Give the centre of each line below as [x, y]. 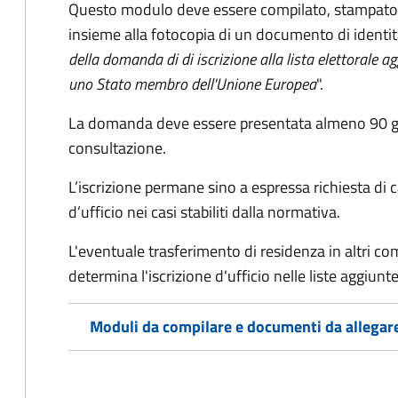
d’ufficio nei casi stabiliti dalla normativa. [204, 212]
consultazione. [117, 148]
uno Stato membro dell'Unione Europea [192, 84]
